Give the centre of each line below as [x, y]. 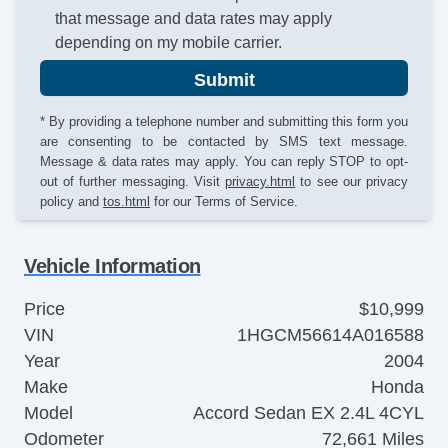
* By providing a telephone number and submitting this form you [224, 121]
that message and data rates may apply [194, 19]
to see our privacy [351, 181]
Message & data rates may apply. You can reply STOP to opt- [224, 161]
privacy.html [260, 181]
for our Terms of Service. [224, 201]
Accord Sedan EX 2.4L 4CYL [308, 412]
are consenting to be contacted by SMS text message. [224, 141]
